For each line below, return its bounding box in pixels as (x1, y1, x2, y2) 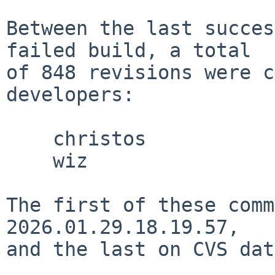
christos (6, 127, 53, 150)
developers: (6, 83, 134, 106)
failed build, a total (6, 39, 251, 61)
